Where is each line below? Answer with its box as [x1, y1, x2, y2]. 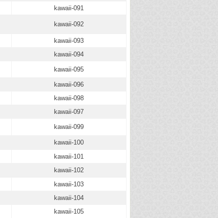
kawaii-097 [54, 108, 84, 115]
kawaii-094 [54, 51, 84, 58]
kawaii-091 [54, 4, 84, 12]
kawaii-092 [54, 20, 84, 28]
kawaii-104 [54, 194, 84, 201]
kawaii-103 [54, 181, 84, 188]
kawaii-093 [54, 37, 84, 44]
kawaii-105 [54, 208, 84, 215]
